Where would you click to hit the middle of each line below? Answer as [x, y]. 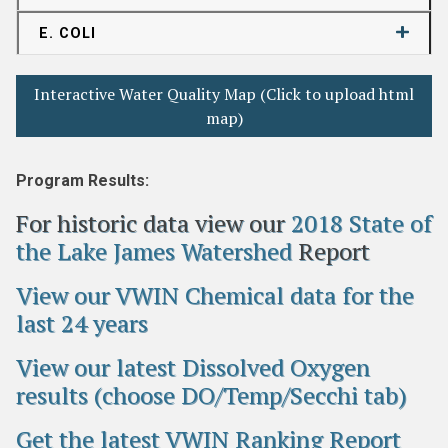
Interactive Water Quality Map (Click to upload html [224, 94]
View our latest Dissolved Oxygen [193, 367]
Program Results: [82, 180]
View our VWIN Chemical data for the [215, 295]
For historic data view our [153, 223]
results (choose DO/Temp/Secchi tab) [211, 395]
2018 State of [361, 223]
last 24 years [82, 323]
